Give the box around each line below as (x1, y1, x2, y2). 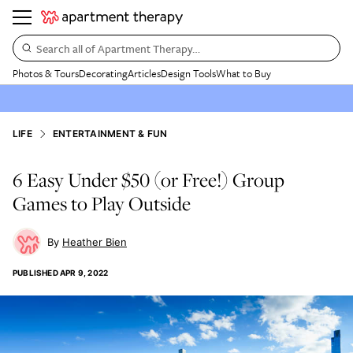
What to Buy (216, 65, 271, 81)
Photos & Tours (13, 65, 79, 81)
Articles (128, 65, 161, 81)
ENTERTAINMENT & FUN (52, 128, 168, 139)
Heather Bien (62, 236, 127, 248)
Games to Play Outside (13, 190, 191, 217)
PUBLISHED (13, 268, 58, 277)
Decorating (79, 65, 128, 81)
